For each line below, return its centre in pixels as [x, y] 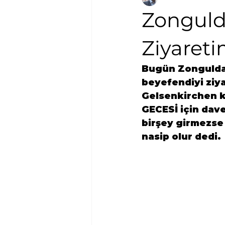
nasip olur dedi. [181, 136]
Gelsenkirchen [179, 96]
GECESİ [160, 109]
